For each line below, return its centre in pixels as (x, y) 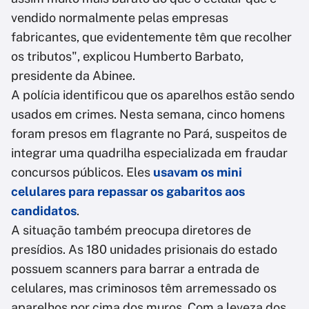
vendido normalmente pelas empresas (120, 18)
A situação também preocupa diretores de (131, 230)
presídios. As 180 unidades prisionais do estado (144, 250)
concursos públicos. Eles (82, 172)
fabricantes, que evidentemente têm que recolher (151, 37)
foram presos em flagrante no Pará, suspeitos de (149, 134)
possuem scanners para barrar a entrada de (135, 269)
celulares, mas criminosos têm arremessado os (144, 288)
